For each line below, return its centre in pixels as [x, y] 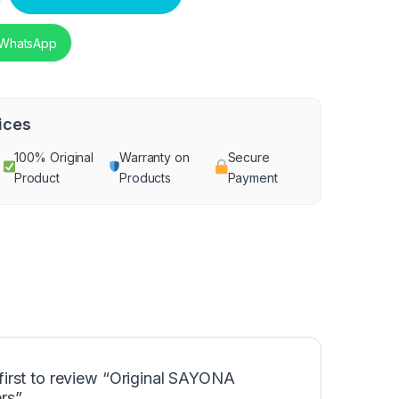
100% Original [54, 158]
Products [146, 178]
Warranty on [155, 158]
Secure [248, 158]
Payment [252, 178]
